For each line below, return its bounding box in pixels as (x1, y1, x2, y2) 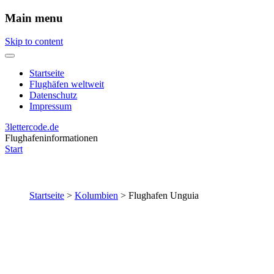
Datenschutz (29, 90, 77, 101)
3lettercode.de (5, 122, 59, 133)
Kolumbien (75, 190, 118, 201)
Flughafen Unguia (128, 190, 199, 201)
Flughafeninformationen (5, 133, 98, 144)
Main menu (5, 11, 63, 24)
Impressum (29, 101, 72, 112)
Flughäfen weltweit (29, 79, 104, 90)
